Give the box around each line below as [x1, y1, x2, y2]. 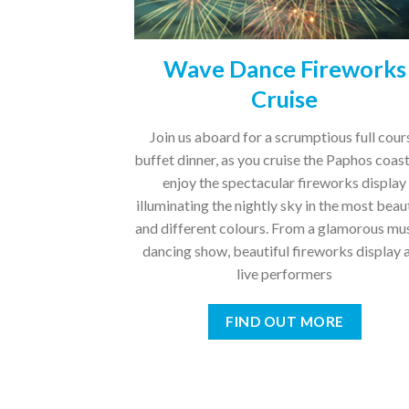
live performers [236, 265, 333, 283]
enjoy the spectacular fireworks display [163, 173, 407, 192]
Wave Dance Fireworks [163, 54, 406, 82]
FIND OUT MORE [225, 313, 344, 330]
